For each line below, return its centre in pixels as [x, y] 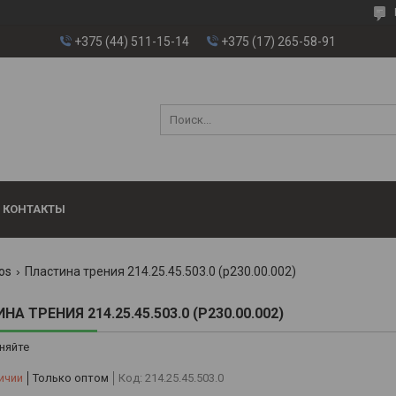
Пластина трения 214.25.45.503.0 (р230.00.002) [160, 272]
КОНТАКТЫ [34, 209]
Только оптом [71, 378]
